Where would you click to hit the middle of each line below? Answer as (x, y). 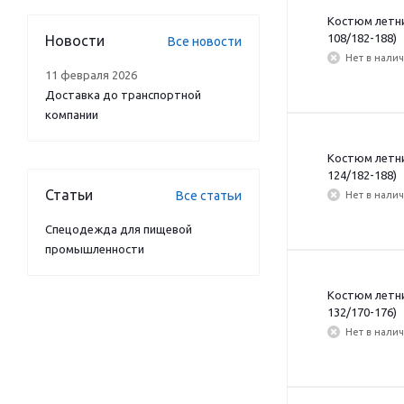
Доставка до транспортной (123, 95)
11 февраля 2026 (91, 75)
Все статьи (209, 196)
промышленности (95, 249)
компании (72, 115)
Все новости (205, 41)
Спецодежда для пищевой (119, 229)
